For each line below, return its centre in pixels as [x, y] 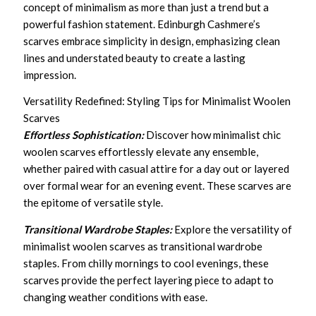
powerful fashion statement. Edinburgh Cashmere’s [142, 24]
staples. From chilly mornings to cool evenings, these [146, 263]
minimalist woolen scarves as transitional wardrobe [143, 246]
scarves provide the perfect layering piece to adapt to [149, 280]
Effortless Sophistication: [84, 135]
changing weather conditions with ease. [116, 297]
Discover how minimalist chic [214, 135]
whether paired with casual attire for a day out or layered [157, 169]
